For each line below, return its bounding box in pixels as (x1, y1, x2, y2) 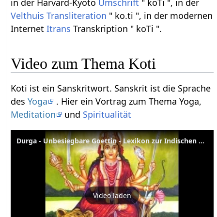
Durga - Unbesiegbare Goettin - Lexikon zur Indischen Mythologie (199, 136, 205, 146)
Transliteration (46, 9, 107, 21)
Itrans (46, 22, 71, 34)
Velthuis (11, 9, 45, 21)
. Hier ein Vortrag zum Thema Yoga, (54, 95, 202, 108)
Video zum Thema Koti (11, 55, 156, 73)
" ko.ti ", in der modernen (107, 9, 213, 21)
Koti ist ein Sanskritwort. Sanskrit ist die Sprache (11, 82, 211, 94)
